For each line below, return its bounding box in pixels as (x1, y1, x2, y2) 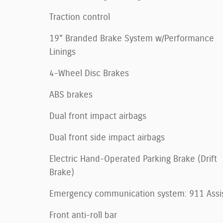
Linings (49, 47, 76, 57)
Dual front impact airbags (49, 111, 146, 121)
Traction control (49, 12, 110, 22)
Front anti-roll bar (49, 211, 117, 220)
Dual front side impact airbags (49, 133, 165, 142)
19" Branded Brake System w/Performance (49, 34, 214, 43)
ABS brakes (49, 90, 93, 100)
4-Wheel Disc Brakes (49, 69, 129, 78)
